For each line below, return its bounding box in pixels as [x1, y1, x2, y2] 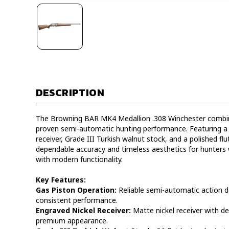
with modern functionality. [35, 154, 123, 164]
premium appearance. [35, 216, 108, 225]
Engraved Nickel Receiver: [35, 205, 131, 215]
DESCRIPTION [35, 85, 104, 100]
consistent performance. [35, 195, 118, 205]
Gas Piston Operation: [35, 185, 117, 195]
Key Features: [35, 175, 86, 185]
